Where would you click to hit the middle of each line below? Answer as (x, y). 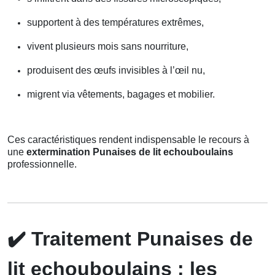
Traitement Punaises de (139, 238)
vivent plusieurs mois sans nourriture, (108, 46)
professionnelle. (42, 164)
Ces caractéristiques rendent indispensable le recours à (128, 139)
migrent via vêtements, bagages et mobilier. (121, 94)
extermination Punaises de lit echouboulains (130, 152)
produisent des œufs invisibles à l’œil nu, (116, 70)
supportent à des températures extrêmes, (115, 22)
